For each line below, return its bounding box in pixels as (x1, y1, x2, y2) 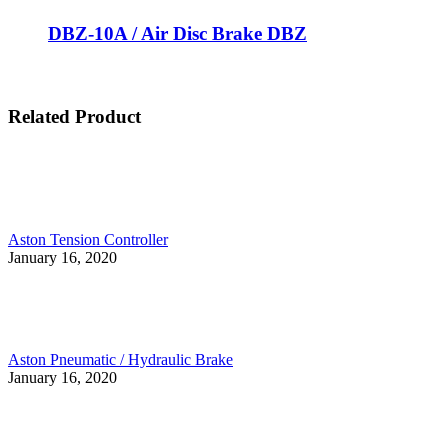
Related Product (8, 106, 141, 128)
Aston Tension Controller (8, 230, 168, 248)
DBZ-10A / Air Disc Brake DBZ (48, 23, 307, 45)
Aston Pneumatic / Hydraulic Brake (8, 350, 233, 368)
